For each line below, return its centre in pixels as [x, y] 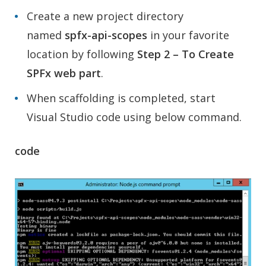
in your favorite [188, 35]
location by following [82, 54]
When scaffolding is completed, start [121, 98]
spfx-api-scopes [106, 35]
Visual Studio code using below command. [134, 117]
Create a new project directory [105, 16]
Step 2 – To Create [186, 54]
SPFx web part [64, 73]
